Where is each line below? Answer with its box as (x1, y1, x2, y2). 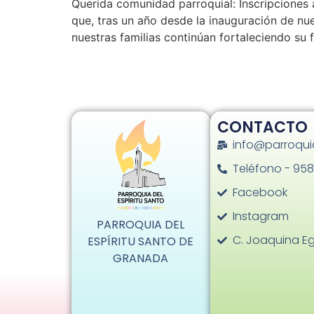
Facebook (233, 184, 288, 200)
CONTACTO (217, 116, 308, 138)
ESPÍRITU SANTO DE (88, 233, 194, 250)
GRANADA (113, 250, 169, 267)
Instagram (233, 207, 289, 224)
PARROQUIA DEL (97, 217, 185, 233)
